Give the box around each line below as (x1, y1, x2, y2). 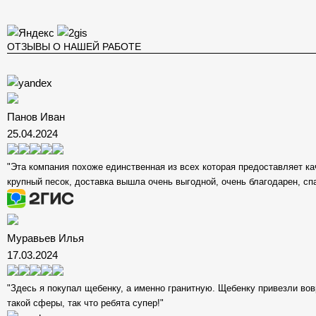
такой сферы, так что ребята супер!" (6, 298, 164, 308)
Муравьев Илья (6, 232, 84, 244)
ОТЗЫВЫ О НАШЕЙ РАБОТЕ (6, 41, 141, 52)
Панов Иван (6, 111, 65, 123)
